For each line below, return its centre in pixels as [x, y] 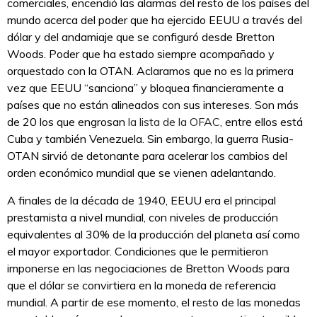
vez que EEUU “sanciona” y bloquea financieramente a [145, 88]
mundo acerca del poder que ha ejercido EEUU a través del [155, 20]
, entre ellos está [261, 122]
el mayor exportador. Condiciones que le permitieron [138, 252]
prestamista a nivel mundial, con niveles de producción [143, 218]
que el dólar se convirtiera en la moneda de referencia [142, 286]
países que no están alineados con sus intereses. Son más [153, 105]
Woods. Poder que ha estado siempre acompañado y [141, 54]
